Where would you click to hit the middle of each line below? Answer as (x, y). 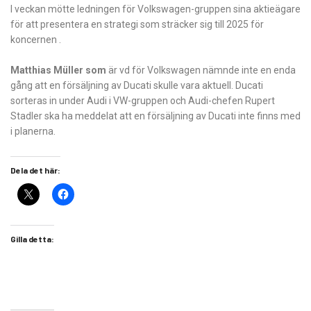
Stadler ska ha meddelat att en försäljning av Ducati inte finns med (155, 116)
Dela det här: (35, 170)
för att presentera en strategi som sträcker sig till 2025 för (137, 25)
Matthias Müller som (58, 70)
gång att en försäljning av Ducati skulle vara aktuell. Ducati (137, 86)
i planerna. (33, 132)
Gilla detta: (32, 239)
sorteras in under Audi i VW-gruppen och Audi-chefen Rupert (143, 101)
